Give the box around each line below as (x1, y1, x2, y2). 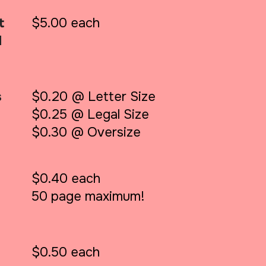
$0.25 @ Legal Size (31, 106, 150, 123)
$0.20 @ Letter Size (31, 88, 156, 105)
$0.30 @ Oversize (31, 123, 141, 141)
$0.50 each (31, 243, 100, 261)
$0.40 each (31, 170, 101, 187)
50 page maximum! (31, 188, 145, 205)
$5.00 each (31, 14, 100, 31)
